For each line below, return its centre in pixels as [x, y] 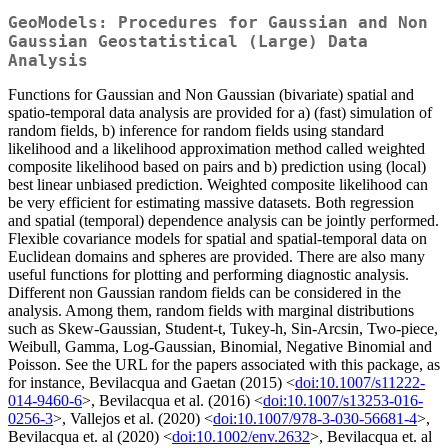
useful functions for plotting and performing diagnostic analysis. [208, 275]
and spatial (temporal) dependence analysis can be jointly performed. [223, 221]
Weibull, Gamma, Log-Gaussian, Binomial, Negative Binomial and [220, 347]
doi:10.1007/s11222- [360, 383]
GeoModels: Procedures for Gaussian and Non [218, 23]
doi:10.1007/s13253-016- [343, 401]
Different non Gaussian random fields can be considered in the [204, 293]
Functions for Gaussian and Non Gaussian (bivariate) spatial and [211, 95]
